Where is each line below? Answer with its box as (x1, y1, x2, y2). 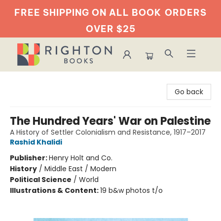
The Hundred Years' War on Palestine (10, 113, 211, 129)
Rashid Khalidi (10, 137, 62, 147)
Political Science (10, 175, 72, 184)
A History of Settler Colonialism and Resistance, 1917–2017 (10, 127, 206, 137)
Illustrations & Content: (10, 185, 100, 195)
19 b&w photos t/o (100, 185, 163, 195)
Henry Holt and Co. (49, 153, 112, 163)
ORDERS (165, 7, 207, 18)
